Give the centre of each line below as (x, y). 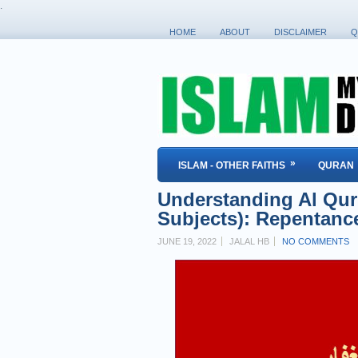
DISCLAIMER (300, 32)
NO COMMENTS (316, 241)
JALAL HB (249, 241)
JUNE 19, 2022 (187, 241)
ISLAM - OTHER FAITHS (232, 165)
